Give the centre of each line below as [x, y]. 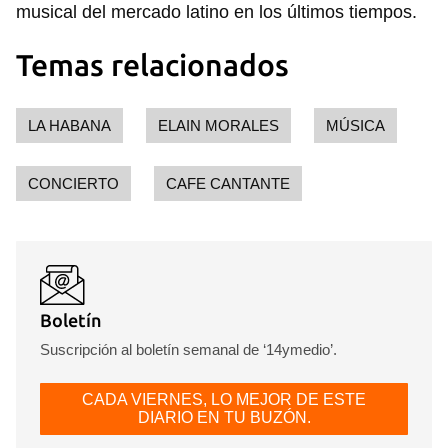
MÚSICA [355, 125]
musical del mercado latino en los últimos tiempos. [216, 12]
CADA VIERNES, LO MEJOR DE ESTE [224, 399]
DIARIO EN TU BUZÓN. [224, 417]
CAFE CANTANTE [228, 183]
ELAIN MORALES [218, 125]
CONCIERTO [73, 183]
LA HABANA [69, 125]
